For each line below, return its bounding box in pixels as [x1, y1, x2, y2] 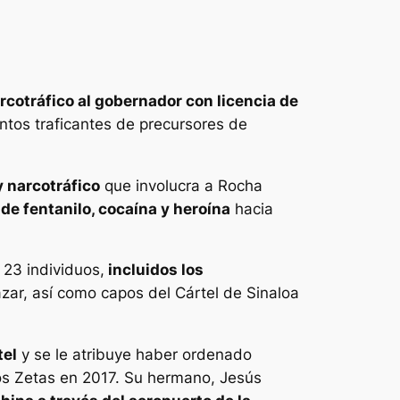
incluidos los [104, 261, 204, 279]
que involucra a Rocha [100, 176, 262, 195]
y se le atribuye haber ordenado [17, 346, 252, 364]
